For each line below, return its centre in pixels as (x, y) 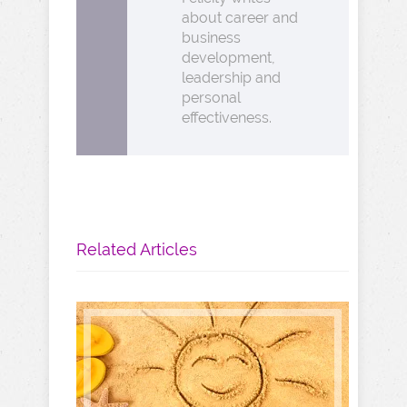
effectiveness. (227, 118)
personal (211, 98)
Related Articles (137, 249)
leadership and (231, 78)
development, (228, 58)
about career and (240, 18)
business (211, 38)
